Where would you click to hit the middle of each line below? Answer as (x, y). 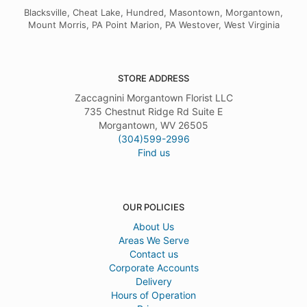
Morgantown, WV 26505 (153, 125)
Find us (153, 153)
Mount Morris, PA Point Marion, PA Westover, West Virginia (153, 25)
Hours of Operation (153, 295)
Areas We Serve (153, 241)
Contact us (153, 254)
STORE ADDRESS (153, 78)
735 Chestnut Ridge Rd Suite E (153, 112)
